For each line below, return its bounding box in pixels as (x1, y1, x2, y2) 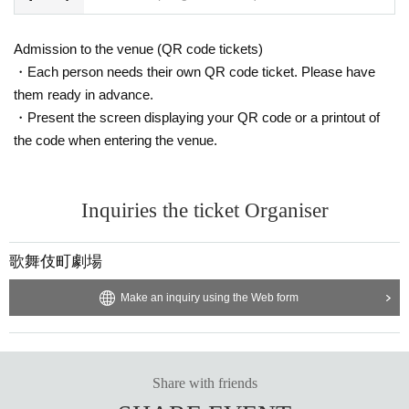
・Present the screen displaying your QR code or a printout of (14, 109, 380, 125)
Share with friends (152, 374, 257, 391)
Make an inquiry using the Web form (120, 290, 299, 304)
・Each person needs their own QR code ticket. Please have (14, 63, 375, 79)
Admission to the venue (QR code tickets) (14, 40, 263, 57)
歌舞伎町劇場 (9, 252, 102, 270)
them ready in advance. (14, 86, 153, 102)
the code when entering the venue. (14, 131, 217, 148)
